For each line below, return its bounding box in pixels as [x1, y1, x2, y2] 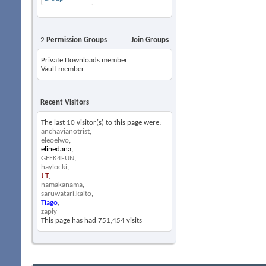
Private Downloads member [41, 56, 128, 64]
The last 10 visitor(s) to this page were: [41, 119, 161, 126]
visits [125, 217, 142, 224]
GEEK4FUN [41, 154, 74, 162]
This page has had [41, 217, 98, 224]
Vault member [41, 65, 84, 73]
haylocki [41, 163, 67, 171]
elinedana [41, 145, 71, 153]
